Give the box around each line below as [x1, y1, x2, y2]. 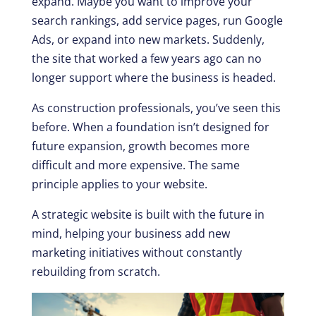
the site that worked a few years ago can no [31, 50, 262, 66]
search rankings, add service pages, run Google [31, 12, 283, 28]
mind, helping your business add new [31, 225, 230, 241]
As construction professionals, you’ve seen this [31, 99, 281, 116]
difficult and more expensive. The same [31, 157, 240, 173]
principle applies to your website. [31, 176, 207, 192]
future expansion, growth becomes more [31, 138, 250, 154]
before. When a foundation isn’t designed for [31, 119, 269, 135]
